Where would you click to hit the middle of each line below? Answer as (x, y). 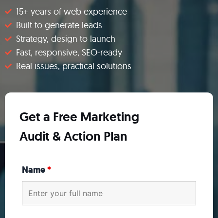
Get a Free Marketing (79, 117)
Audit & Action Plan (73, 136)
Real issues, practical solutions (73, 66)
